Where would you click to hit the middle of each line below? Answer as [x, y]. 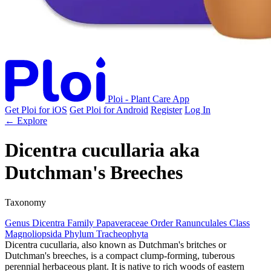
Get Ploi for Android [109, 110]
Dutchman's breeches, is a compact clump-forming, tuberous [120, 255]
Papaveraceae [123, 223]
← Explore [26, 121]
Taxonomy [25, 202]
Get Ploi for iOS [36, 110]
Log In [198, 110]
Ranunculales [202, 223]
